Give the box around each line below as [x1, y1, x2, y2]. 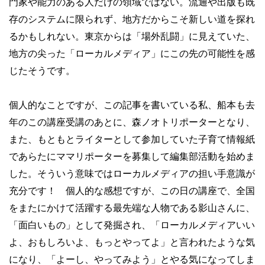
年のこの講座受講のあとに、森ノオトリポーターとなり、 [9, 117, 255, 127]
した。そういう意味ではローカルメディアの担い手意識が [9, 168, 255, 179]
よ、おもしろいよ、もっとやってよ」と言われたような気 [9, 237, 255, 247]
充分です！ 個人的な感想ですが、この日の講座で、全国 [9, 185, 255, 196]
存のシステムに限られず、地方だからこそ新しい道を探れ [9, 14, 255, 24]
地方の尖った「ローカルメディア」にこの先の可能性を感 [9, 48, 255, 59]
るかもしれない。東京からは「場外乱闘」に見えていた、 [9, 31, 255, 41]
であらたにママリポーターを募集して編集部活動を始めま [9, 151, 255, 161]
